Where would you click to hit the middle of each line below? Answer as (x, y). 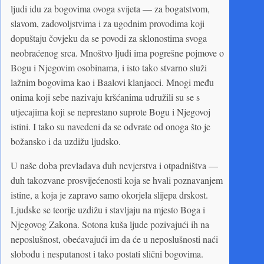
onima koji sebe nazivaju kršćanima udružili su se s (105, 97)
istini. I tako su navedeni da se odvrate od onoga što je (110, 126)
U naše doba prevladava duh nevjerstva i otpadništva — (114, 165)
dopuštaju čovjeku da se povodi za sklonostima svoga (109, 38)
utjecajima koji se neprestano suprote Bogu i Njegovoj (110, 111)
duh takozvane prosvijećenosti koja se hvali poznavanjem (117, 180)
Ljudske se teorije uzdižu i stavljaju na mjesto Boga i (108, 209)
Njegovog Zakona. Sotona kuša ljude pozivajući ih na (110, 224)
